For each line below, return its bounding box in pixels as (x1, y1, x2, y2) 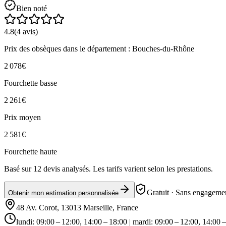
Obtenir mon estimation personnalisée (8, 189, 119, 197)
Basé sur (4, 164, 33, 173)
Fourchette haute (4, 147, 57, 156)
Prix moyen (4, 112, 41, 122)
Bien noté (16, 4, 47, 13)
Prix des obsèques (4, 44, 63, 53)
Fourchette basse (4, 78, 57, 87)
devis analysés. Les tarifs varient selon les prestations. (41, 164, 213, 173)
